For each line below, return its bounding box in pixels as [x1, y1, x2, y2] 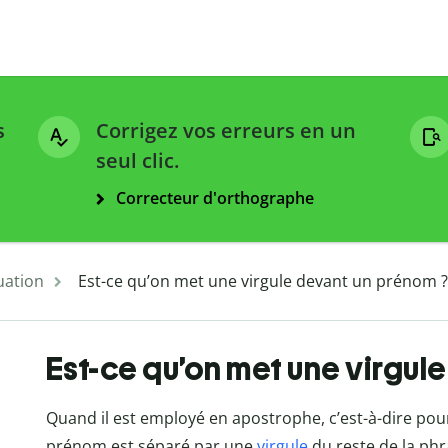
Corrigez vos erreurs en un [96, 117, 356, 145]
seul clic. [96, 147, 179, 175]
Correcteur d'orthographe [116, 187, 314, 210]
